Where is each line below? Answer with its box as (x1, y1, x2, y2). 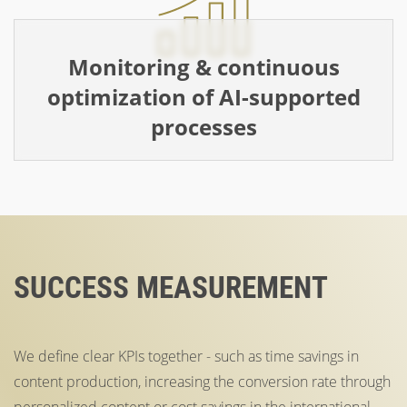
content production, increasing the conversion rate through (14, 371, 391, 392)
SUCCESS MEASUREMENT (14, 269, 328, 305)
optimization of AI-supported (46, 81, 361, 112)
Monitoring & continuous (67, 51, 340, 82)
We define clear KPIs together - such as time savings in (14, 345, 359, 366)
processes (150, 111, 257, 142)
